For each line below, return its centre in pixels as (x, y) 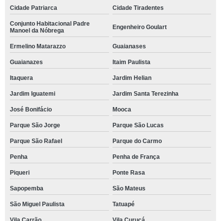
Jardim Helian (132, 78)
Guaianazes (26, 62)
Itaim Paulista (131, 62)
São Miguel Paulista (37, 204)
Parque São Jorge (35, 125)
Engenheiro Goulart (139, 27)
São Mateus (129, 188)
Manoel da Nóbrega (37, 31)
